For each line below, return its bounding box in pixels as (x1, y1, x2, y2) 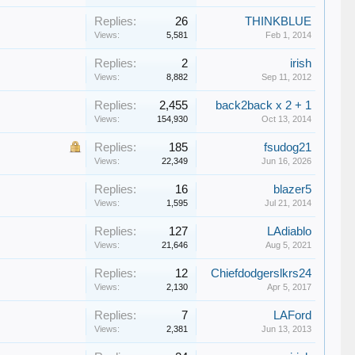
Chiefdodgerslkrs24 (211, 267, 312, 280)
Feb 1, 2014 (265, 30, 312, 40)
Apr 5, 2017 (267, 282, 312, 292)
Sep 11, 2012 (261, 72, 312, 82)
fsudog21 (264, 141, 312, 154)
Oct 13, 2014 (261, 114, 312, 124)
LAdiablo (267, 225, 312, 238)
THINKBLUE (245, 15, 312, 28)
